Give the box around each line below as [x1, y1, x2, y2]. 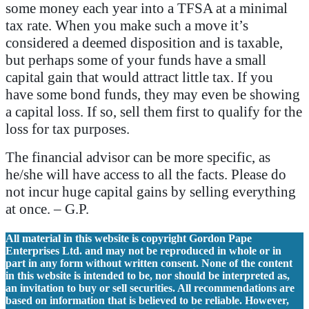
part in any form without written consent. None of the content [6, 257, 292, 270]
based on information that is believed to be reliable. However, [6, 295, 289, 307]
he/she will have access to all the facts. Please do [6, 166, 286, 183]
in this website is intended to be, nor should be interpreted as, [6, 270, 290, 282]
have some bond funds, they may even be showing [6, 86, 300, 103]
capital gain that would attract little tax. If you [6, 68, 273, 86]
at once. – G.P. [6, 200, 89, 217]
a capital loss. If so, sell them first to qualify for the [6, 103, 302, 120]
